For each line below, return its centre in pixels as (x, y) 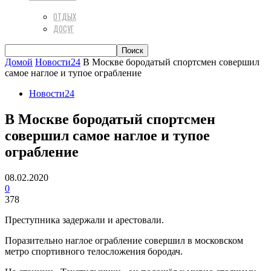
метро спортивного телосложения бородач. (94, 251)
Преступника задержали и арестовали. (84, 220)
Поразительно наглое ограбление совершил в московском (124, 240)
